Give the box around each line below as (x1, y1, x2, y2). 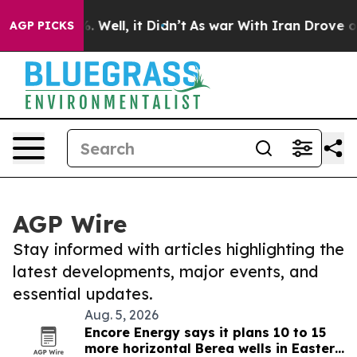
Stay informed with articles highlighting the (13, 239, 344, 259)
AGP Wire (13, 209, 127, 239)
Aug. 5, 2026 (84, 307, 159, 323)
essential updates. (13, 284, 153, 304)
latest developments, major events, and (13, 261, 318, 281)
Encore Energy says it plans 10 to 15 (84, 324, 326, 340)
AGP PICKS (10, 18, 74, 33)
